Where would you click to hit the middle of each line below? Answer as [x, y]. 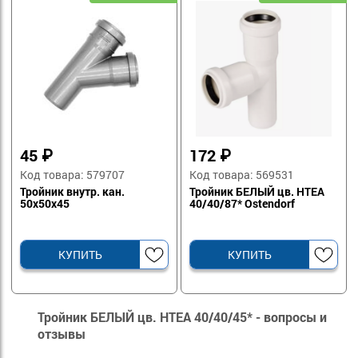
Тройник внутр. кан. [73, 192]
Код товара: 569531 [242, 175]
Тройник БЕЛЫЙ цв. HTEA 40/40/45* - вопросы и [182, 317]
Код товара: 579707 [73, 175]
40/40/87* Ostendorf [243, 204]
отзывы [62, 334]
